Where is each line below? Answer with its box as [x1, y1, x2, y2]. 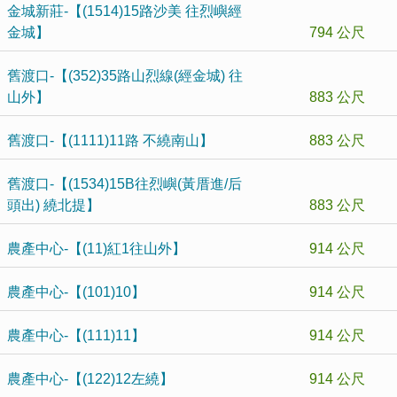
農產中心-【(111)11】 [7, 328, 145, 343]
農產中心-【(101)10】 [7, 284, 145, 300]
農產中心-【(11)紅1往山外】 [7, 241, 186, 256]
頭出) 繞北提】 [7, 198, 100, 213]
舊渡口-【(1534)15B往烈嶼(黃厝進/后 [7, 176, 242, 191]
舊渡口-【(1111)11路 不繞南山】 [7, 133, 214, 148]
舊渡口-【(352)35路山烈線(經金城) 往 [7, 68, 243, 83]
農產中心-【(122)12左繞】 [7, 371, 174, 386]
